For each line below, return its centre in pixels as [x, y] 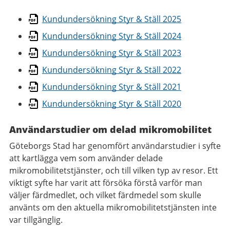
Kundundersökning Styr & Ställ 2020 [112, 103]
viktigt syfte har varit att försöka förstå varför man [106, 183]
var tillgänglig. [36, 219]
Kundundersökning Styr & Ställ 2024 [112, 36]
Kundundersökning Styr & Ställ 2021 [112, 87]
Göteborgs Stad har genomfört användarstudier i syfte [115, 146]
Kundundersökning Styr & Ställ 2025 [112, 19]
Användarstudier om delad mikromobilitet [110, 129]
